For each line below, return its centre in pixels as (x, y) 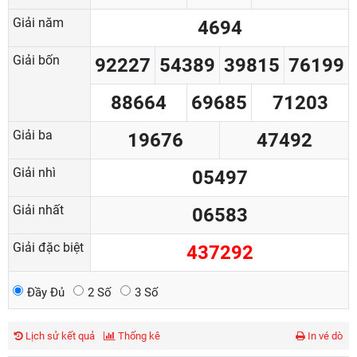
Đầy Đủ (46, 292)
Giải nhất (38, 210)
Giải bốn (36, 60)
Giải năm (38, 23)
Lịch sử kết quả (59, 336)
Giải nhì (34, 173)
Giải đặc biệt (48, 247)
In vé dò (324, 336)
